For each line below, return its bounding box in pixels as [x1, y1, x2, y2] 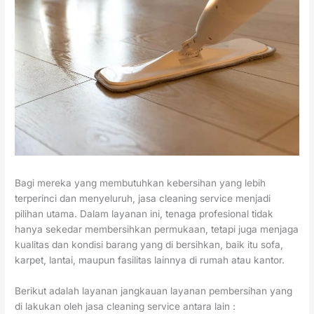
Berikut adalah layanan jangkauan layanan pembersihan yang [15, 285, 293, 296]
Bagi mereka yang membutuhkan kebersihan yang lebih [15, 177, 266, 189]
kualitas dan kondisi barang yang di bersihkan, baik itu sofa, [15, 238, 284, 250]
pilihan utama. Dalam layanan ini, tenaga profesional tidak [15, 207, 274, 219]
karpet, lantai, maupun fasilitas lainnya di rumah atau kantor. [15, 254, 285, 266]
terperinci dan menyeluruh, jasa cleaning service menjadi [15, 192, 271, 204]
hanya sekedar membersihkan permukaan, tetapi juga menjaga [15, 223, 299, 235]
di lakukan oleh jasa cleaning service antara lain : [15, 300, 236, 312]
